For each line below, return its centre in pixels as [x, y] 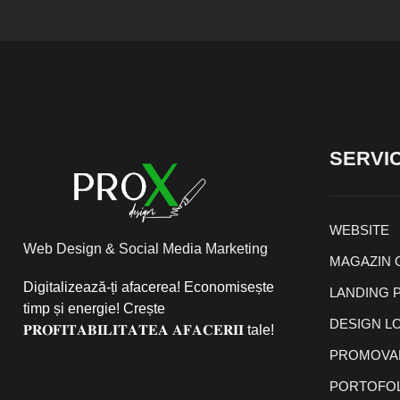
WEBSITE [359, 230]
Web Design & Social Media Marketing [146, 249]
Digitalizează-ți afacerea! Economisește [149, 287]
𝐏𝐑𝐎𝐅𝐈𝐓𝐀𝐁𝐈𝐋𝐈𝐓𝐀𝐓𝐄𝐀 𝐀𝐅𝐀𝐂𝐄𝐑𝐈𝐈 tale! [149, 330]
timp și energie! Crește [94, 309]
